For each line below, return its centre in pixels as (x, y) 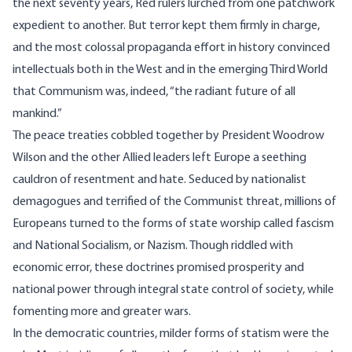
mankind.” (37, 114)
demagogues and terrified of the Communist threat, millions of (174, 202)
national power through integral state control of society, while (173, 290)
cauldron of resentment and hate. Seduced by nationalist (159, 180)
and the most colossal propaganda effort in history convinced (171, 48)
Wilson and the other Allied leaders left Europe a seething (159, 158)
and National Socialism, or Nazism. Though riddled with (153, 246)
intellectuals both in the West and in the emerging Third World (170, 70)
